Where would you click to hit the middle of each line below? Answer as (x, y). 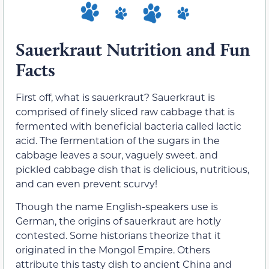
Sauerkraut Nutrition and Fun (133, 49)
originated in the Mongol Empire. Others (113, 250)
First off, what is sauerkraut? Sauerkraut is (115, 97)
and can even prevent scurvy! (86, 183)
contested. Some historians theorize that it (118, 235)
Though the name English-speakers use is (117, 207)
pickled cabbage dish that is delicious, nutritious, (132, 169)
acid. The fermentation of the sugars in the (118, 140)
